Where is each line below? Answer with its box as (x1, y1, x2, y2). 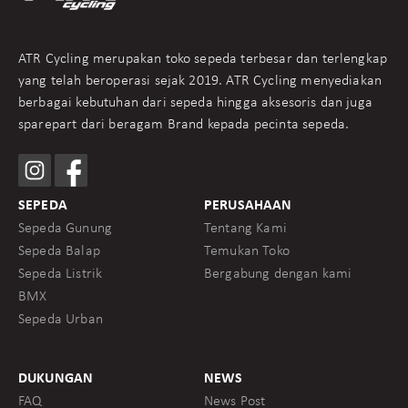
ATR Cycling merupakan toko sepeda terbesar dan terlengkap (18, 51, 388, 66)
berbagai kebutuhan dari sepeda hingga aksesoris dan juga (18, 95, 372, 110)
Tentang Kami (204, 220, 287, 236)
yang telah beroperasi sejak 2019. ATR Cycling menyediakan (18, 73, 382, 88)
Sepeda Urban (18, 311, 103, 327)
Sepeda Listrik (18, 266, 103, 281)
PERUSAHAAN (204, 198, 292, 213)
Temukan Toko (204, 243, 290, 259)
